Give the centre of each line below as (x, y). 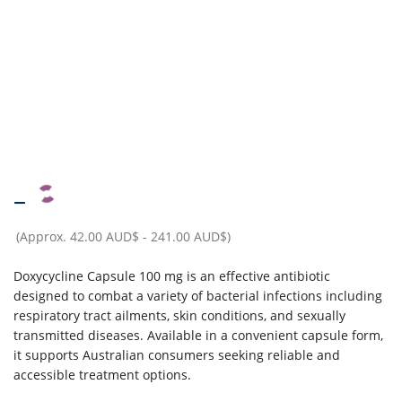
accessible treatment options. (102, 375)
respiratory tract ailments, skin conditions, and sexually (179, 316)
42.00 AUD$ (105, 237)
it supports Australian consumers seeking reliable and (177, 355)
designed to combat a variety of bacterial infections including (198, 296)
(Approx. (43, 237)
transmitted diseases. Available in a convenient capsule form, (198, 336)
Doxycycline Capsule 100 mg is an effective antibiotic (172, 276)
